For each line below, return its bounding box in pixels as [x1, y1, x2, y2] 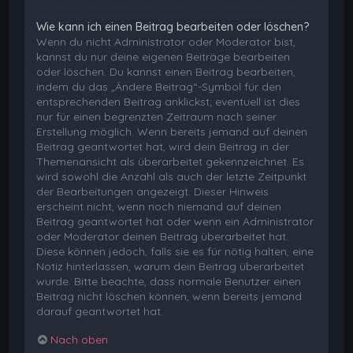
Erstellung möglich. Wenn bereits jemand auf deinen [36, 124, 308, 139]
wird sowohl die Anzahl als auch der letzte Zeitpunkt [36, 169, 307, 184]
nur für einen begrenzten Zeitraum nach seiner [36, 109, 277, 124]
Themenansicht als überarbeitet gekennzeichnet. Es [36, 154, 305, 169]
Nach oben [50, 332, 109, 347]
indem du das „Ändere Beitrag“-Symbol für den [36, 79, 282, 94]
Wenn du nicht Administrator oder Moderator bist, [36, 34, 296, 49]
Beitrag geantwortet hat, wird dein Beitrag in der [36, 139, 290, 154]
